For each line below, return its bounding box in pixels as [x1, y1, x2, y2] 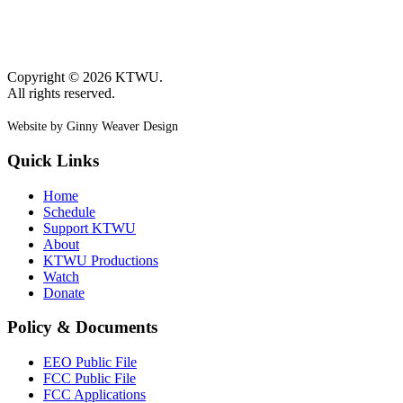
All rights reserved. [7, 85, 115, 102]
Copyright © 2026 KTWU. [7, 69, 163, 85]
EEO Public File [43, 354, 137, 371]
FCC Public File [43, 371, 136, 387]
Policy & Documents [7, 318, 157, 337]
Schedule [43, 203, 95, 219]
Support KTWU [43, 219, 136, 236]
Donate [43, 284, 85, 300]
